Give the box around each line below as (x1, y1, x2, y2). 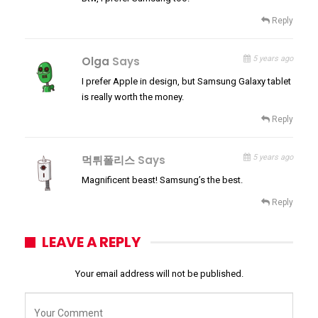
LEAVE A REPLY (42, 232, 141, 253)
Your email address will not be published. (75, 268, 243, 280)
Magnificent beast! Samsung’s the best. (82, 175, 243, 186)
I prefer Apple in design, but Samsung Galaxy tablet (82, 76, 291, 87)
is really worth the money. (82, 92, 184, 103)
